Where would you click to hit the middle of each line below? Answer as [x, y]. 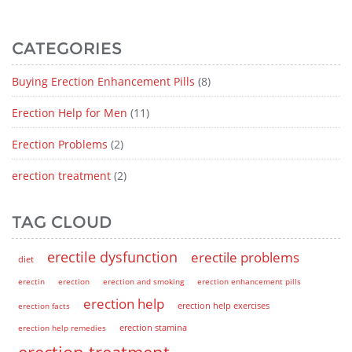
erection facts [44, 305]
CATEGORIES [67, 48]
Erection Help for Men [70, 112]
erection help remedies [62, 327]
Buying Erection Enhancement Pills [103, 81]
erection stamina [153, 327]
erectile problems [245, 257]
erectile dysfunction [112, 257]
